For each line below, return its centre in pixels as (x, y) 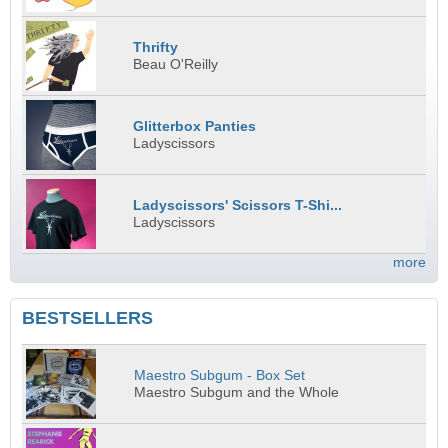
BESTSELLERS (87, 318)
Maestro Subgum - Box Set (220, 375)
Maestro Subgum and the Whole (237, 392)
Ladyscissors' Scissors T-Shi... (238, 206)
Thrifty (156, 48)
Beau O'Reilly (176, 65)
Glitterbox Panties (195, 127)
